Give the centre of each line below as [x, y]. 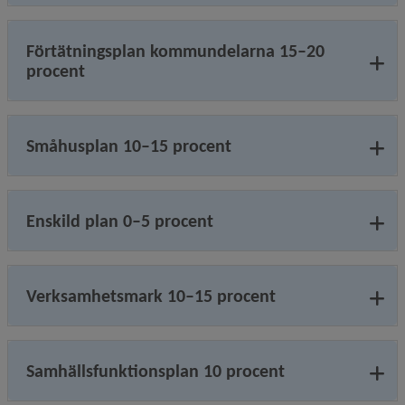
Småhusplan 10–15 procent [129, 146]
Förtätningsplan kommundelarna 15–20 [175, 51]
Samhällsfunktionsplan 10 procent [155, 371]
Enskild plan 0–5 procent [120, 221]
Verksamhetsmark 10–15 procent [151, 296]
